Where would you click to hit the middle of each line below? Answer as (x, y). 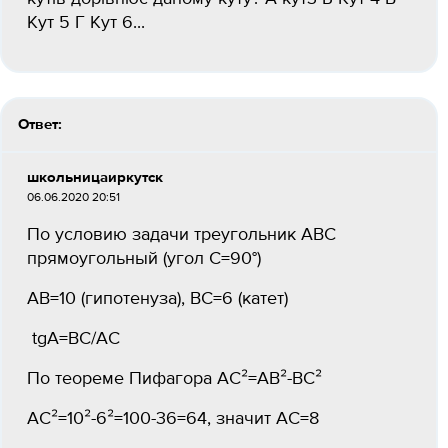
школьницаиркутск (95, 177)
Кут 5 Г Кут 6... (86, 23)
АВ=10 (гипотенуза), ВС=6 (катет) (157, 299)
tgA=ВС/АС (73, 339)
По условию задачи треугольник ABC (181, 235)
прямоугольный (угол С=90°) (144, 259)
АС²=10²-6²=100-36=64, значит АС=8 (173, 419)
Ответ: (40, 124)
